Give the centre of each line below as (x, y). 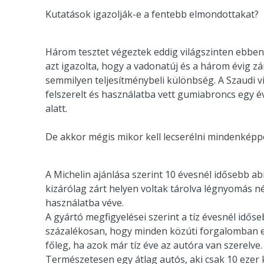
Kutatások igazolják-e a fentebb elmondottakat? (152, 14)
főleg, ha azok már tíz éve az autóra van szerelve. (154, 245)
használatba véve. (85, 202)
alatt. (56, 108)
